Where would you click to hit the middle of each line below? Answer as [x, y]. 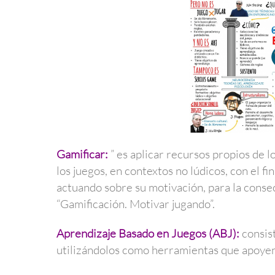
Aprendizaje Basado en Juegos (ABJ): [148, 233]
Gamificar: [82, 154]
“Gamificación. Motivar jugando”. [136, 204]
